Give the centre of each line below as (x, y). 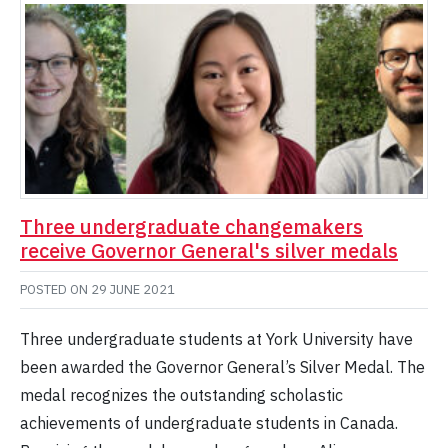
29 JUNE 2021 (133, 290)
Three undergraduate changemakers (191, 227)
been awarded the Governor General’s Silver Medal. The (222, 367)
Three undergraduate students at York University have (216, 339)
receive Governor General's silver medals (209, 251)
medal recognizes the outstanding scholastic (181, 395)
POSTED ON (55, 290)
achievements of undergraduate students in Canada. (209, 423)
